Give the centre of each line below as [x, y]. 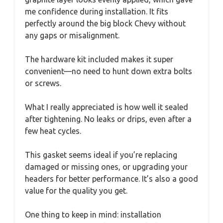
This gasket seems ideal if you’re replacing [101, 155]
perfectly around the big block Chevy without [105, 23]
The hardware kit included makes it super [99, 59]
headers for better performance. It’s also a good [111, 178]
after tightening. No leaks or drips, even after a [108, 119]
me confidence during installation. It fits [97, 11]
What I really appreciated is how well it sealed [107, 107]
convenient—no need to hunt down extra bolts [109, 71]
